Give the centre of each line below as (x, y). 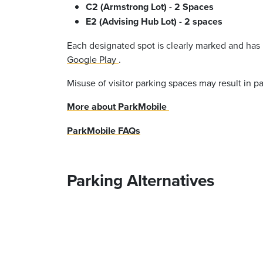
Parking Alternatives (143, 180)
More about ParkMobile (117, 106)
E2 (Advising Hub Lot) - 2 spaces (154, 21)
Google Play (92, 59)
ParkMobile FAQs (104, 130)
